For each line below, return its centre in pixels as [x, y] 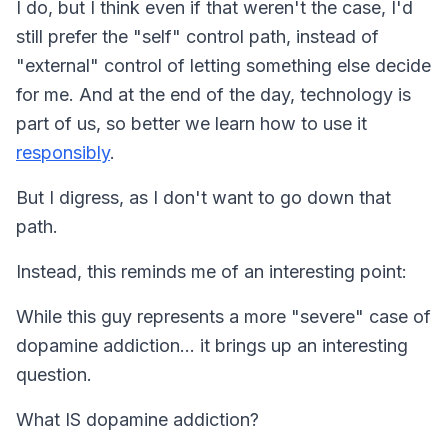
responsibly [63, 152]
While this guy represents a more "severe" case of [223, 316]
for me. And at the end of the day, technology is [213, 94]
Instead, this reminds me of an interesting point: [211, 271]
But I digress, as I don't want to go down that [203, 197]
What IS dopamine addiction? [137, 419]
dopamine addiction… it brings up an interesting [212, 345]
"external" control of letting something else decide [223, 65]
